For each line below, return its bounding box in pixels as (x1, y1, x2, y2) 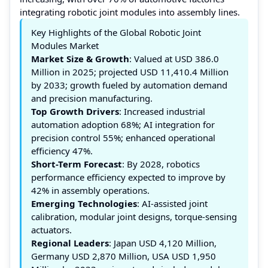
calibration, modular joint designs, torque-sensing (31, 210, 237, 223)
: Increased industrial (119, 105, 205, 117)
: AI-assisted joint (137, 197, 208, 209)
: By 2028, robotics (122, 157, 200, 170)
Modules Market (31, 39, 99, 51)
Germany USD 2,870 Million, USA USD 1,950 (31, 249, 216, 262)
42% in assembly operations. (31, 184, 150, 196)
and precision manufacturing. (31, 92, 153, 104)
